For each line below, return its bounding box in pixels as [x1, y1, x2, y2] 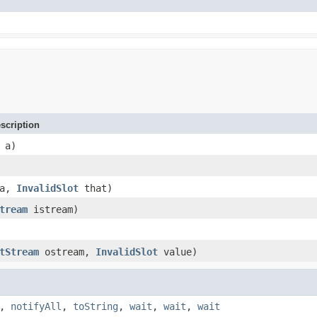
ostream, [39, 246, 96, 258]
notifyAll [11, 300, 62, 312]
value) [158, 246, 197, 258]
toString [73, 300, 118, 312]
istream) [28, 203, 79, 215]
